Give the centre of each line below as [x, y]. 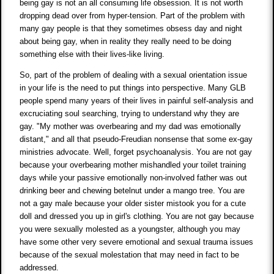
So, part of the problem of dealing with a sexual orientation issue [134, 75]
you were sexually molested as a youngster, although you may [130, 229]
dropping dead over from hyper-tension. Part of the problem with [132, 16]
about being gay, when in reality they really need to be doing [126, 42]
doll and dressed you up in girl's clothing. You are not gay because [137, 217]
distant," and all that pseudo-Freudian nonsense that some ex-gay [136, 139]
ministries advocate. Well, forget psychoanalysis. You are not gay [136, 152]
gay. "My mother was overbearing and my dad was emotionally [131, 127]
